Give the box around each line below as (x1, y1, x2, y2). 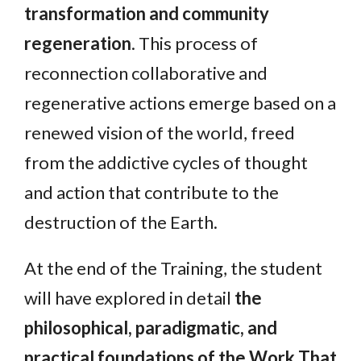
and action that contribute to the (24, 181, 279, 204)
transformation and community (24, 2, 269, 25)
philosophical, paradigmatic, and (24, 317, 277, 339)
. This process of (131, 32, 258, 55)
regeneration (24, 32, 131, 55)
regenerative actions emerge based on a (24, 92, 336, 114)
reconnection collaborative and (24, 62, 268, 85)
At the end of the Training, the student (24, 257, 322, 280)
